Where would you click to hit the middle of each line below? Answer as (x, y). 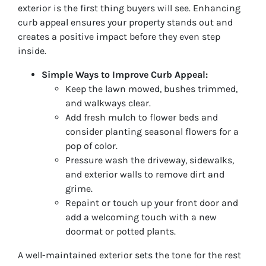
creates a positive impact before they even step (119, 36)
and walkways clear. (108, 103)
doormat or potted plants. (121, 231)
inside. (32, 50)
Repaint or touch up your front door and (152, 202)
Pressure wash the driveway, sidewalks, (150, 160)
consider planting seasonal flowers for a (152, 131)
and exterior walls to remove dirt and (145, 174)
